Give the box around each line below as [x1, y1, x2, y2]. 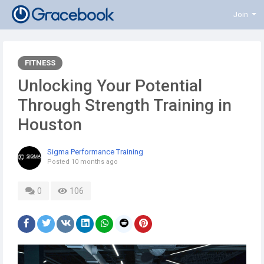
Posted [47, 158, 71, 166]
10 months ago [71, 158, 118, 166]
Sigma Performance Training [47, 147, 143, 156]
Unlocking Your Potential [18, 76, 202, 95]
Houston [18, 115, 82, 134]
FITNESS [25, 58, 55, 67]
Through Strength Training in [18, 95, 232, 115]
